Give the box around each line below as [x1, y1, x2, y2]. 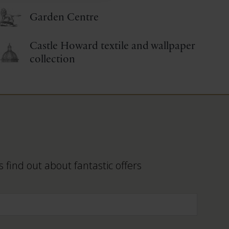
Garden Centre [30, 11, 99, 23]
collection [30, 53, 76, 65]
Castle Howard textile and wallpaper [30, 40, 196, 52]
